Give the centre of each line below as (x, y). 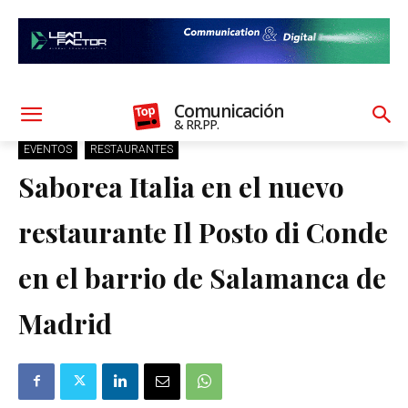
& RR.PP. (197, 124)
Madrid (65, 323)
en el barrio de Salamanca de (202, 277)
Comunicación (229, 111)
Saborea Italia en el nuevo (181, 186)
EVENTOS (48, 149)
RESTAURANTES (132, 149)
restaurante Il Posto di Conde (203, 232)
